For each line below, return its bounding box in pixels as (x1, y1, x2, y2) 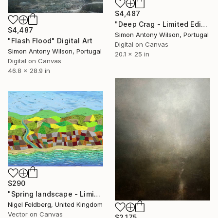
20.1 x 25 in (115, 50, 149, 58)
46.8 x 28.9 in (8, 66, 50, 74)
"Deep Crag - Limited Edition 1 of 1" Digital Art (200, 20, 207, 29)
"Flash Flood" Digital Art (8, 36, 92, 45)
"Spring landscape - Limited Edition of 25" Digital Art (93, 189, 100, 198)
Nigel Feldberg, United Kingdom (8, 200, 103, 208)
